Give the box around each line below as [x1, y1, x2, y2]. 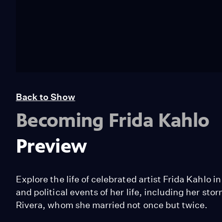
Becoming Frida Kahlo [16, 108, 210, 132]
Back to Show [16, 91, 75, 102]
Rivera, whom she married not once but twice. [16, 199, 208, 210]
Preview [16, 134, 87, 158]
